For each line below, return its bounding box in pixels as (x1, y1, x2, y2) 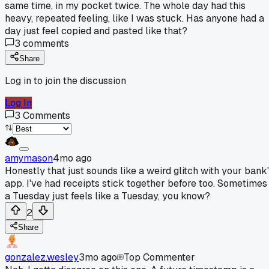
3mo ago (79, 250, 117, 264)
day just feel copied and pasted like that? (5, 24, 187, 37)
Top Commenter (124, 250, 195, 264)
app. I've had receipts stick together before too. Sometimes (5, 177, 267, 190)
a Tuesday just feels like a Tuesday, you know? (5, 189, 210, 202)
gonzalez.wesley (5, 250, 79, 264)
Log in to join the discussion (5, 74, 126, 87)
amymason (5, 151, 53, 165)
